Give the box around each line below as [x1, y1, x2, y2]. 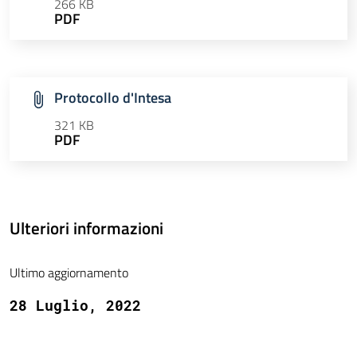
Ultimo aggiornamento [10, 263, 128, 283]
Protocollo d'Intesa [54, 87, 171, 109]
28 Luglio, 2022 [10, 296, 141, 316]
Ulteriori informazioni [10, 215, 163, 241]
